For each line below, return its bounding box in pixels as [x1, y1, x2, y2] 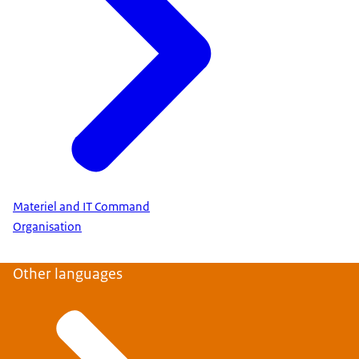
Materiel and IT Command [13, 199, 150, 216]
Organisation [13, 219, 82, 236]
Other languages [13, 264, 123, 284]
